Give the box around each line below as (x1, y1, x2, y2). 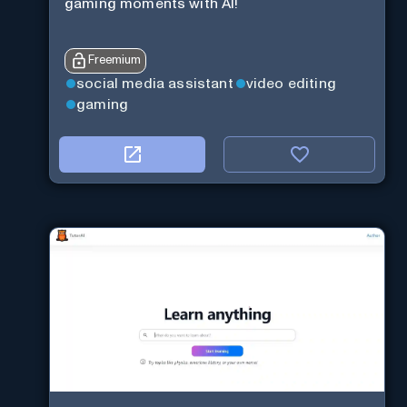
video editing (245, 76, 337, 92)
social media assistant (76, 76, 233, 92)
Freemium (88, 55, 141, 67)
